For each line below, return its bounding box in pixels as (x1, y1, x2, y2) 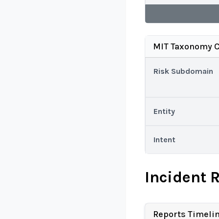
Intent (153, 135, 175, 144)
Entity (153, 107, 175, 116)
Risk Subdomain (153, 66, 213, 76)
